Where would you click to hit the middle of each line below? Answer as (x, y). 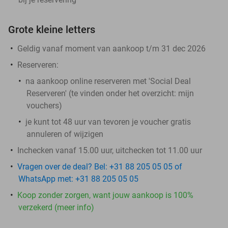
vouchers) (44, 105)
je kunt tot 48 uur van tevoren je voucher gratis (108, 122)
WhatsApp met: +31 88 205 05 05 (78, 179)
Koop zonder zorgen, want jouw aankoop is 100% (105, 195)
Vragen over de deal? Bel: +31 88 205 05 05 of (100, 166)
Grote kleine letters (52, 29)
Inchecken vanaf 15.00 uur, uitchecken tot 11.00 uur (110, 150)
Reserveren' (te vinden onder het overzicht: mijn (110, 93)
